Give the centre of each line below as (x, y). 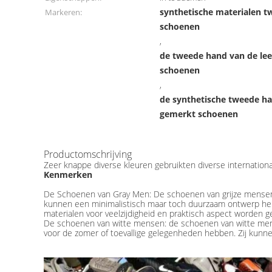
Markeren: (63, 12)
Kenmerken (68, 175)
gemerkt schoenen (199, 114)
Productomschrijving (88, 154)
